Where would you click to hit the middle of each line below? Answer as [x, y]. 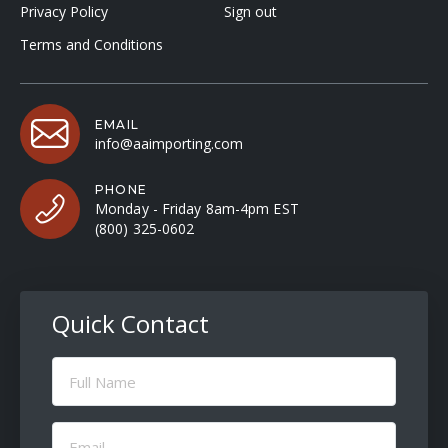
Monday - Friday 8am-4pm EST [197, 209]
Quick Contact [130, 324]
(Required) [85, 414]
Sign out [250, 12]
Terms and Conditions [91, 45]
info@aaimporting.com [169, 144]
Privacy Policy [64, 12]
